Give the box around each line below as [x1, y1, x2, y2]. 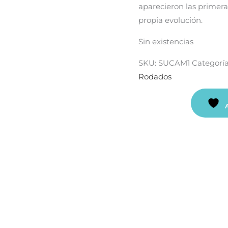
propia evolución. [138, 15, 203, 25]
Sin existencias [138, 37, 193, 46]
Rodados [138, 72, 172, 81]
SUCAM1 [158, 58, 190, 68]
